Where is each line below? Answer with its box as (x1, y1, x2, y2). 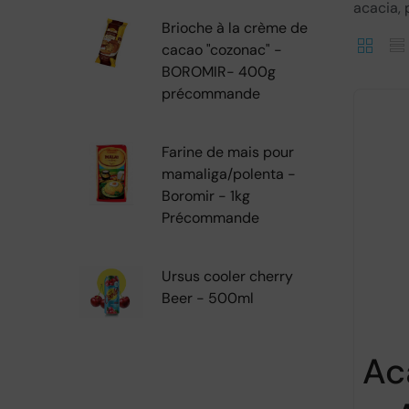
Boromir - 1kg (162, 186, 250, 205)
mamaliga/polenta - (162, 164, 296, 184)
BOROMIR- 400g (162, 62, 276, 81)
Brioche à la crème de (162, 18, 308, 37)
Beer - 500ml (162, 288, 254, 308)
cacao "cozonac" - (162, 40, 282, 59)
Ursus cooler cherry (162, 267, 293, 286)
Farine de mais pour (162, 142, 294, 162)
